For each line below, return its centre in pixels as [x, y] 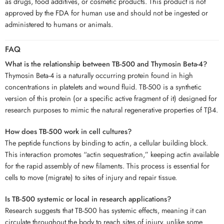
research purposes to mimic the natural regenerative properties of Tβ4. [111, 109]
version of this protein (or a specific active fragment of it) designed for [111, 98]
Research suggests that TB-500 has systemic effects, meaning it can [106, 210]
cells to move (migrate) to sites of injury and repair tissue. [91, 177]
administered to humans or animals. [59, 24]
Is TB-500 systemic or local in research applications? [88, 198]
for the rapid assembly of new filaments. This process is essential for [107, 165]
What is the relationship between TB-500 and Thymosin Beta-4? [106, 63]
